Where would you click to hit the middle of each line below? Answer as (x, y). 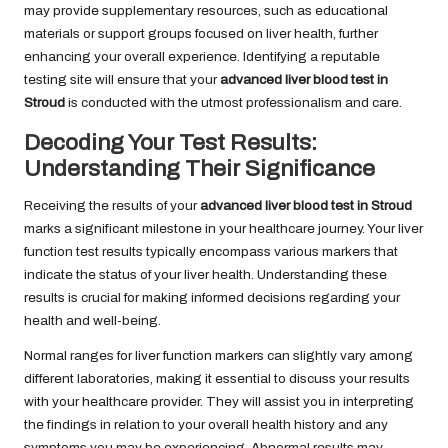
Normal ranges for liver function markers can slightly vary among (218, 355)
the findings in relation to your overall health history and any (206, 424)
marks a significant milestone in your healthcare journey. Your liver (223, 228)
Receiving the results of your (112, 205)
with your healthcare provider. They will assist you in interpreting (219, 401)
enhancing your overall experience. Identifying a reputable (202, 56)
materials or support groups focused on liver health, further (201, 33)
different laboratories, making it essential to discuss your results (217, 378)
